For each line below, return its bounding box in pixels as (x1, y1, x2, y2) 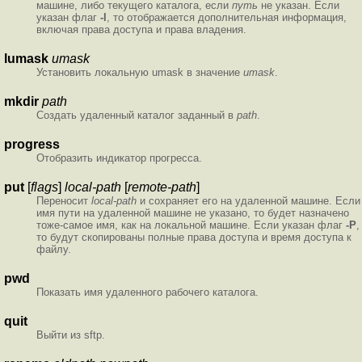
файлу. (36, 243, 71, 256)
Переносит (36, 195, 91, 208)
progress (4, 137, 60, 152)
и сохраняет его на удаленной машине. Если (137, 195, 360, 208)
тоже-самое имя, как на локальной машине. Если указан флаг (36, 219, 346, 232)
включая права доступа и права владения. (36, 23, 246, 36)
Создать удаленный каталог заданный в (36, 109, 237, 122)
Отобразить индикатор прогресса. (36, 152, 202, 165)
